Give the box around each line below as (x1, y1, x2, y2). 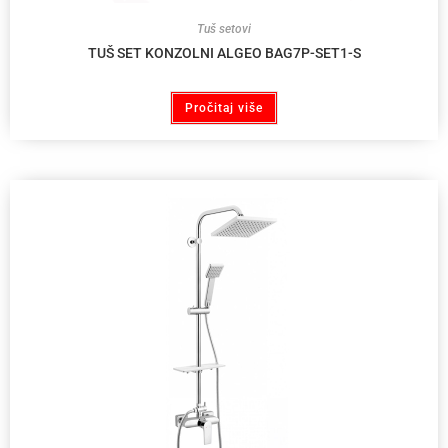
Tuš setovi (197, 21, 251, 36)
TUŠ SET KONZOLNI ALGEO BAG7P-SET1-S (87, 44, 361, 61)
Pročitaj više (185, 100, 263, 115)
